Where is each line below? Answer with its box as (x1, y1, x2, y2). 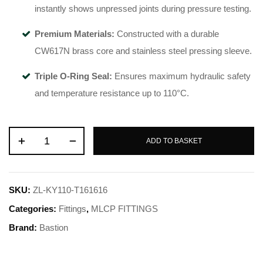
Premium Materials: (35, 29, 114, 39)
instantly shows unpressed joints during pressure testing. (35, 4, 251, 14)
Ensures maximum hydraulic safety (112, 71, 251, 82)
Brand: (9, 222, 39, 233)
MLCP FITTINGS (91, 204, 158, 214)
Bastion (39, 222, 68, 233)
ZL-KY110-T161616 (33, 185, 107, 195)
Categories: (9, 204, 59, 214)
